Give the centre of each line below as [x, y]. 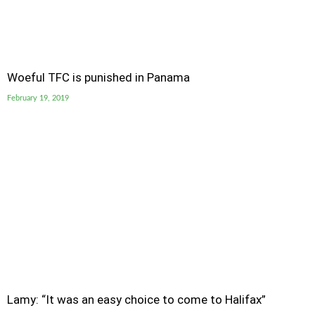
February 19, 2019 [38, 98]
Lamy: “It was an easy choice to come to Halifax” [136, 300]
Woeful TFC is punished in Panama [98, 77]
